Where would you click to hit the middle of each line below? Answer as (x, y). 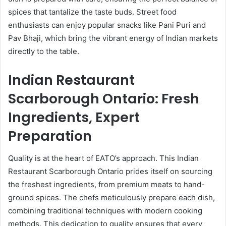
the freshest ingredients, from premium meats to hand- (106, 185)
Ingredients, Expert (74, 117)
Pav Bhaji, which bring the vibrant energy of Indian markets (113, 38)
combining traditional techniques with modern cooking (105, 211)
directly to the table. (44, 51)
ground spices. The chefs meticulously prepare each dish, (111, 198)
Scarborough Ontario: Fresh (104, 98)
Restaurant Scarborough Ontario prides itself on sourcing (110, 172)
